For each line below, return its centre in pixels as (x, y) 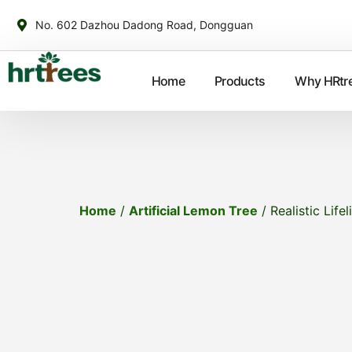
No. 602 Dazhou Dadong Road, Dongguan (144, 25)
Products (240, 81)
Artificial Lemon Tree (193, 211)
